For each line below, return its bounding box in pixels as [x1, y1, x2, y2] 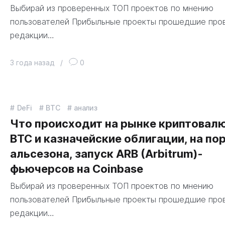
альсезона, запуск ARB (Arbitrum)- [10, 147, 203, 160]
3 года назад [10, 58, 54, 67]
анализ [74, 103, 97, 112]
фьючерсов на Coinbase [10, 162, 143, 175]
